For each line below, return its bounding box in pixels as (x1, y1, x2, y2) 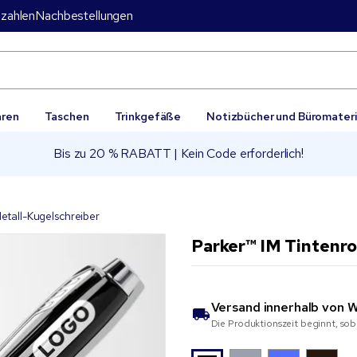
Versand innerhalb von (210, 299, 347, 316)
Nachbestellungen (35, 7, 133, 24)
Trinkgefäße (114, 109, 182, 124)
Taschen (44, 109, 89, 124)
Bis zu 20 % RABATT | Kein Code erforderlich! (53, 145, 304, 162)
